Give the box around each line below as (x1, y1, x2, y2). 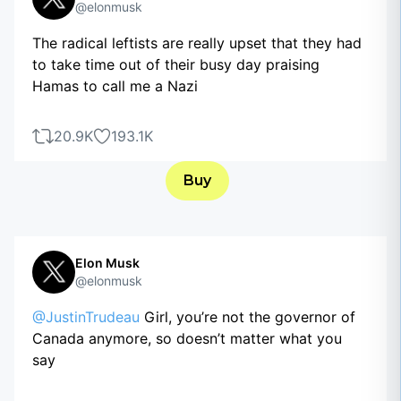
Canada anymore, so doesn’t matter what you (32, 329, 342, 347)
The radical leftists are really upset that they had (32, 34, 362, 52)
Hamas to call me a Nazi (32, 77, 198, 95)
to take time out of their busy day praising (32, 55, 320, 73)
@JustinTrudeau (32, 308, 140, 326)
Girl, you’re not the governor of (140, 308, 355, 326)
